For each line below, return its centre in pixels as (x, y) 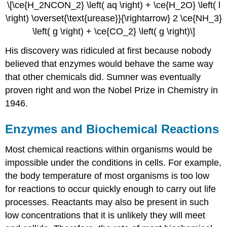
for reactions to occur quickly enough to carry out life (111, 189)
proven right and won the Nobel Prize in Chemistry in (112, 90)
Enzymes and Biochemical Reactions (112, 129)
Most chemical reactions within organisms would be (109, 150)
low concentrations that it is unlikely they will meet (105, 216)
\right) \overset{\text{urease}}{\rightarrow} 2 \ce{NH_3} (113, 18)
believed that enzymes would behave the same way (109, 64)
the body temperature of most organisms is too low (107, 176)
